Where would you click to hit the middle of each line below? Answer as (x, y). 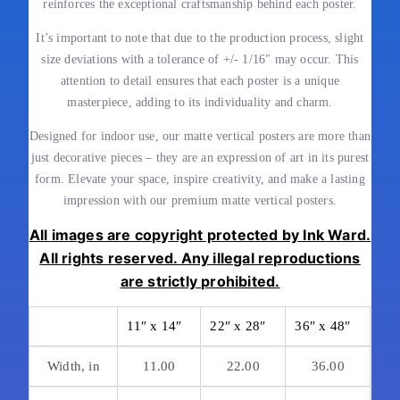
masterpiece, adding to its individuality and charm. (200, 102)
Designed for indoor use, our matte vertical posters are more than (200, 136)
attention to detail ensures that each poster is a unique (200, 81)
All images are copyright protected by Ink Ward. (200, 235)
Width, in (73, 366)
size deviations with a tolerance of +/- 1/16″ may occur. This (200, 59)
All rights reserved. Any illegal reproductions (200, 258)
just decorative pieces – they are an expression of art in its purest (200, 158)
